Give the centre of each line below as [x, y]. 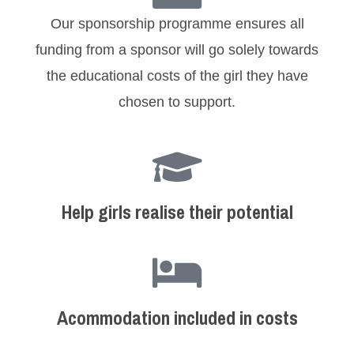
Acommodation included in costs [177, 318]
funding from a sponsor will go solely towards [177, 50]
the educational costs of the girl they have [177, 76]
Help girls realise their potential [177, 211]
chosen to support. [177, 102]
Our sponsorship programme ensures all [177, 24]
